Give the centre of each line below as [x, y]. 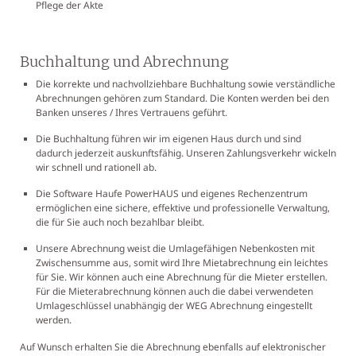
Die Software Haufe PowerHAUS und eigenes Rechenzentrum [172, 193]
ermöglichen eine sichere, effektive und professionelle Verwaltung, [183, 207]
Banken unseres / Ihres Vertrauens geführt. [133, 112]
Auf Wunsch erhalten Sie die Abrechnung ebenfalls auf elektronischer [173, 346]
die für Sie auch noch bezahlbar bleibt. [121, 222]
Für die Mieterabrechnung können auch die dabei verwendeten [174, 291]
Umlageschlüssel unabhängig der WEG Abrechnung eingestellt [174, 305]
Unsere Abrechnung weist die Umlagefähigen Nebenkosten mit [175, 248]
